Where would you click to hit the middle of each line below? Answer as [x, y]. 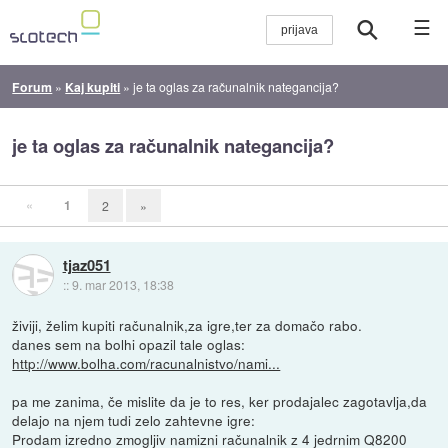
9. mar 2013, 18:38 [122, 284]
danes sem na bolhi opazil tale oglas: [129, 343]
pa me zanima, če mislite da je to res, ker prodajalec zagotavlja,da [220, 400]
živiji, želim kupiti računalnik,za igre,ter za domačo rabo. [187, 324]
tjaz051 [86, 264]
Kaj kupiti [93, 86]
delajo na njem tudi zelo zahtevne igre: [134, 419]
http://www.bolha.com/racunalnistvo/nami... [146, 362]
